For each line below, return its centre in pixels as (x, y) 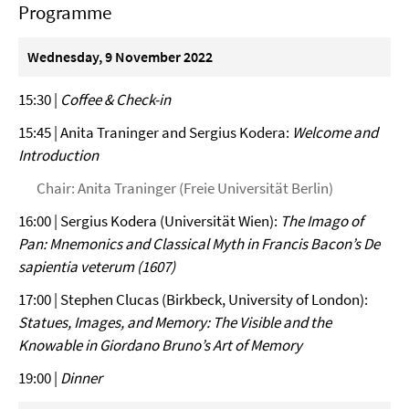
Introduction (58, 155)
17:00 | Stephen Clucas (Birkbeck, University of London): (193, 299)
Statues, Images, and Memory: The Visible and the (175, 322)
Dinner (81, 378)
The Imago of (322, 221)
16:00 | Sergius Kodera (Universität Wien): (149, 221)
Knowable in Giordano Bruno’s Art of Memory (160, 345)
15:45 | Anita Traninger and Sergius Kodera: (155, 132)
